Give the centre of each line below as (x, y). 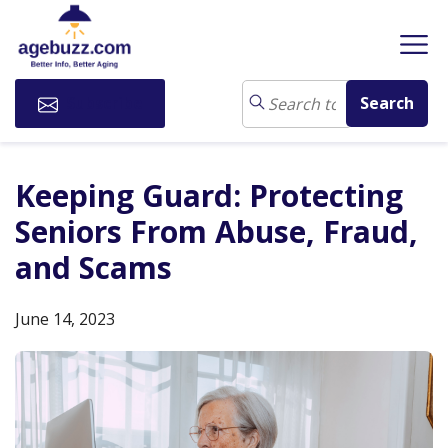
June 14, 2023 (65, 319)
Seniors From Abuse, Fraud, (216, 232)
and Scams (93, 268)
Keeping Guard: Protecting (209, 196)
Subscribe (102, 103)
